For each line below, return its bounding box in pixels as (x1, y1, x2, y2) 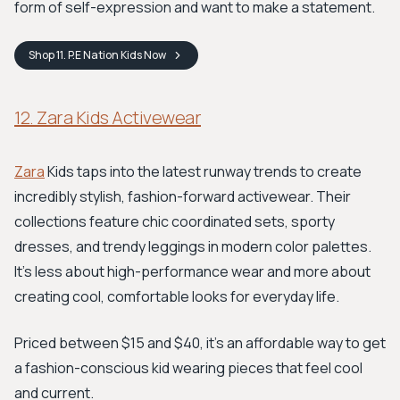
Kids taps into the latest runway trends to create (45, 162, 362, 181)
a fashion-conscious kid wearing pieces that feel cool (14, 358, 362, 378)
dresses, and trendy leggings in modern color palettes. (14, 237, 371, 256)
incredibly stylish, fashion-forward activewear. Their (14, 187, 351, 206)
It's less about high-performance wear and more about (14, 262, 371, 281)
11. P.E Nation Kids (56, 47, 142, 62)
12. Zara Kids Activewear (14, 105, 201, 129)
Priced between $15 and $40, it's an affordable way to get (14, 333, 386, 353)
